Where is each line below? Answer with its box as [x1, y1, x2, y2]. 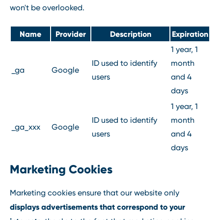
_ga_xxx [11, 122, 40, 132]
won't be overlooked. [10, 3, 84, 13]
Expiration [171, 28, 208, 39]
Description [110, 28, 151, 39]
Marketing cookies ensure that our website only [10, 188, 179, 197]
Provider [55, 28, 86, 39]
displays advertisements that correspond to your [10, 201, 185, 212]
